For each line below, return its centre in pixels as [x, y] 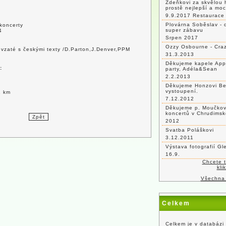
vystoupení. [182, 91]
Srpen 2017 [182, 38]
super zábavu [184, 30]
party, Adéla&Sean [191, 69]
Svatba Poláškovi [190, 130]
